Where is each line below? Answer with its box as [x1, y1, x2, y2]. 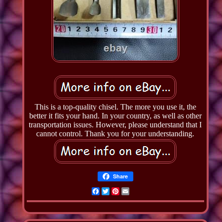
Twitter [109, 186, 134, 195]
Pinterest [119, 186, 149, 195]
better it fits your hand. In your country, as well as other [29, 111, 202, 120]
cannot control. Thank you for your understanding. [36, 129, 195, 138]
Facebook [99, 186, 132, 195]
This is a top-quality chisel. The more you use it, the [34, 102, 196, 111]
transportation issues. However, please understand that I [29, 120, 202, 129]
